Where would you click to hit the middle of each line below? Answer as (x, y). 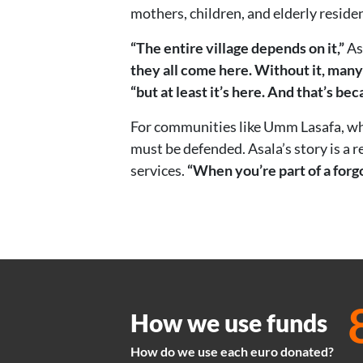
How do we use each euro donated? (232, 351)
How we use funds (229, 322)
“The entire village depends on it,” (237, 47)
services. (158, 170)
